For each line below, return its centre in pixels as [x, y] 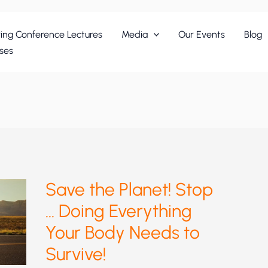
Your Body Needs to [123, 233]
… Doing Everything [119, 211]
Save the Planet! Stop [129, 190]
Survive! [76, 254]
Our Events [202, 34]
